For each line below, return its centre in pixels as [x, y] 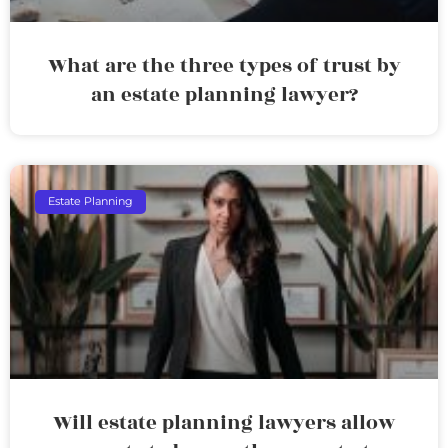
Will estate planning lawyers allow [224, 422]
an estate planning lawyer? [224, 94]
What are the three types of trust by [224, 65]
